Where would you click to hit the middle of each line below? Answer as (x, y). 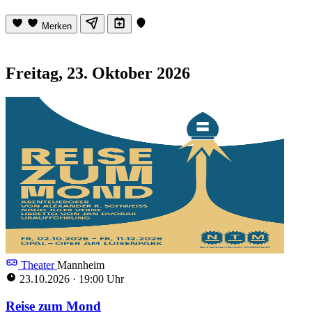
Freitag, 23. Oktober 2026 (98, 73)
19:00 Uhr (100, 279)
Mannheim (81, 265)
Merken (57, 26)
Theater (38, 265)
